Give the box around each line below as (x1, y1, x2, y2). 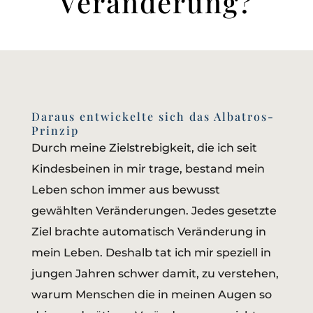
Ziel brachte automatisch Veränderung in (31, 225, 266, 239)
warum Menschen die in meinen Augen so (31, 288, 272, 302)
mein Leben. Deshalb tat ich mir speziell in (31, 246, 271, 260)
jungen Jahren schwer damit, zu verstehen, (31, 267, 279, 281)
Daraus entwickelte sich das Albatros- (31, 109, 275, 124)
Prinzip (31, 123, 79, 138)
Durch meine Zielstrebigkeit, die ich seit (31, 141, 257, 155)
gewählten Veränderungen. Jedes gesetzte (31, 204, 277, 218)
